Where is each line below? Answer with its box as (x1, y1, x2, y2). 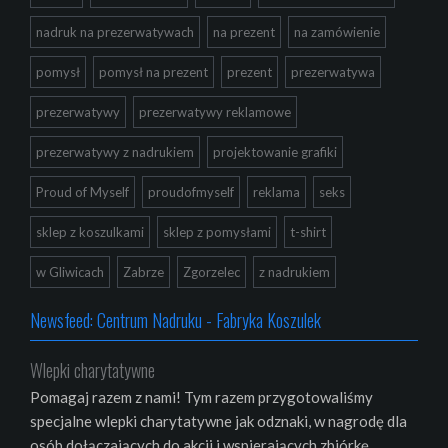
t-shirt (290, 224, 326, 241)
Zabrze (123, 264, 164, 281)
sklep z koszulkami (36, 224, 144, 241)
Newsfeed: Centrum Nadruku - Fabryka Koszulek (30, 307, 321, 334)
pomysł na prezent (99, 64, 208, 81)
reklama (253, 184, 300, 201)
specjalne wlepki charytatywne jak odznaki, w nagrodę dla (30, 412, 407, 431)
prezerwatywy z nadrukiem (36, 144, 194, 161)
